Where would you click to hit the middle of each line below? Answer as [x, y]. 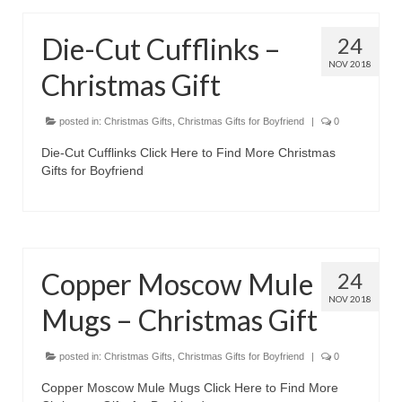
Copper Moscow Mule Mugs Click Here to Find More [190, 388]
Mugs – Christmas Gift [179, 320]
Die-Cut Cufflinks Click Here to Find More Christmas [188, 153]
